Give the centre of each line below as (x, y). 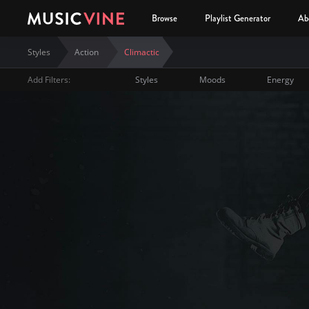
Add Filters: (49, 80)
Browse (165, 18)
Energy (281, 80)
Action (87, 52)
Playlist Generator (238, 18)
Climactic (141, 52)
